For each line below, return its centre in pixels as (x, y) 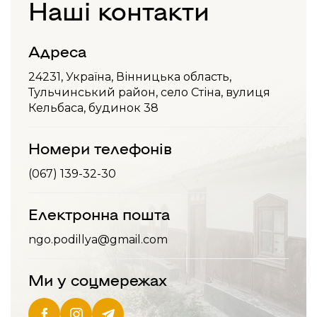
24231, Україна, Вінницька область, (130, 77)
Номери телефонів (100, 148)
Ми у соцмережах (98, 279)
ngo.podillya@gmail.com (98, 240)
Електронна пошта (99, 213)
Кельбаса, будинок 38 (93, 108)
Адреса (57, 51)
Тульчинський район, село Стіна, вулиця (149, 92)
